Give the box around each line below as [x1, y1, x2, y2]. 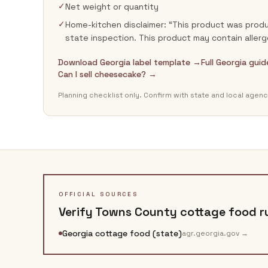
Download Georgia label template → [58, 57, 201, 68]
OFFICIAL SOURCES [59, 190, 138, 198]
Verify [59, 204, 95, 220]
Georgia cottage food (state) [62, 228, 182, 239]
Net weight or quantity [65, 1, 159, 12]
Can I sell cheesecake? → [58, 69, 157, 80]
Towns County [95, 204, 177, 220]
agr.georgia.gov [182, 229, 239, 238]
